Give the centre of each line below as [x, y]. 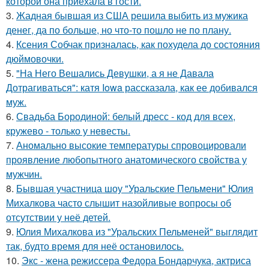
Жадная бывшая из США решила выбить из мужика [132, 15]
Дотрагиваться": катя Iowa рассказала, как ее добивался [132, 87]
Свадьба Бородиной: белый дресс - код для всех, [126, 116]
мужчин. [24, 174]
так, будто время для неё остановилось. [95, 246]
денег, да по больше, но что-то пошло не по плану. [119, 30]
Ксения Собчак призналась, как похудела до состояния [138, 44]
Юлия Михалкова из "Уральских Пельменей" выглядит [137, 231]
